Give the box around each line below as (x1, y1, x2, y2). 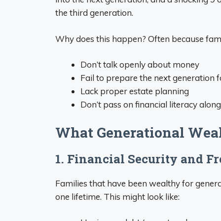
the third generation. (55, 7, 133, 18)
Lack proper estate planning (80, 86, 189, 96)
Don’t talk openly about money (80, 59, 199, 70)
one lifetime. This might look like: (55, 191, 180, 202)
